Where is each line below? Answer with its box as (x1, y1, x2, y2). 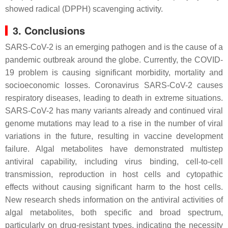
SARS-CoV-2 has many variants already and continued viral (5, 106, 223, 116)
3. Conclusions (13, 23, 85, 38)
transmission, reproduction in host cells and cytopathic (5, 170, 223, 179)
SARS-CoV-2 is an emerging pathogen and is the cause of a (5, 43, 223, 52)
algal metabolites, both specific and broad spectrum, (5, 208, 223, 217)
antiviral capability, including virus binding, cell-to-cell (5, 157, 223, 166)
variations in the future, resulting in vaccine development (5, 132, 223, 141)
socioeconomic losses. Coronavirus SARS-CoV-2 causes (5, 81, 223, 90)
